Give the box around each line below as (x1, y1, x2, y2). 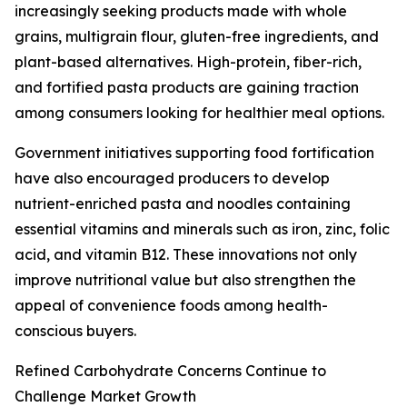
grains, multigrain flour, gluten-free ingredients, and (15, 27, 379, 46)
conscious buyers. (15, 322, 136, 341)
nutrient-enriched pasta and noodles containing (15, 194, 351, 213)
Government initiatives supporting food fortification (15, 144, 374, 163)
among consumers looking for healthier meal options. (15, 104, 384, 123)
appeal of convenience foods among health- (15, 296, 328, 315)
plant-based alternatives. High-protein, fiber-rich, (15, 53, 362, 72)
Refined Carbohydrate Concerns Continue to (15, 362, 326, 381)
